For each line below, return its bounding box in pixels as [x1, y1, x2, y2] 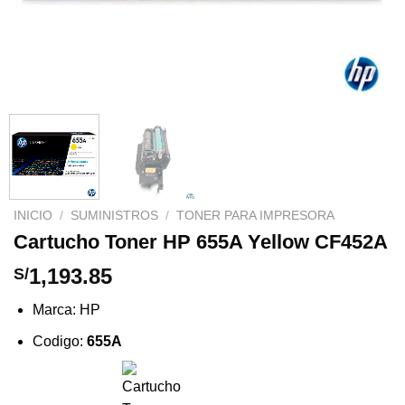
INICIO [14, 208, 52, 222]
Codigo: [32, 333, 87, 349]
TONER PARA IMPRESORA [176, 208, 335, 222]
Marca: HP [32, 302, 100, 318]
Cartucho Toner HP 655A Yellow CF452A [14, 231, 388, 254]
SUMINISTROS [71, 208, 159, 222]
